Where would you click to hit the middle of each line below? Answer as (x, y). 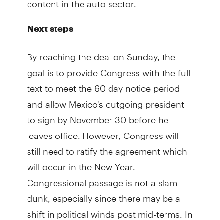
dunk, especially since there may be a (103, 194)
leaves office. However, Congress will (102, 131)
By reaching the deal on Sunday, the (101, 53)
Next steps (50, 28)
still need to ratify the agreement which (107, 147)
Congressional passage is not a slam (102, 178)
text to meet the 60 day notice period (103, 84)
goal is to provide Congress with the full (108, 68)
